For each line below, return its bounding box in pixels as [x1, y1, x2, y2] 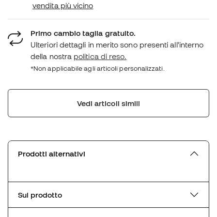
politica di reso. [74, 51, 127, 61]
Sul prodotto [18, 190, 62, 199]
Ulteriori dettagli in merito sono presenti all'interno [31, 40, 204, 49]
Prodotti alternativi [18, 149, 85, 158]
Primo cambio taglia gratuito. [31, 28, 136, 37]
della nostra [31, 51, 74, 61]
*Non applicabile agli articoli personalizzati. [31, 64, 165, 72]
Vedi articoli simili [77, 98, 140, 108]
